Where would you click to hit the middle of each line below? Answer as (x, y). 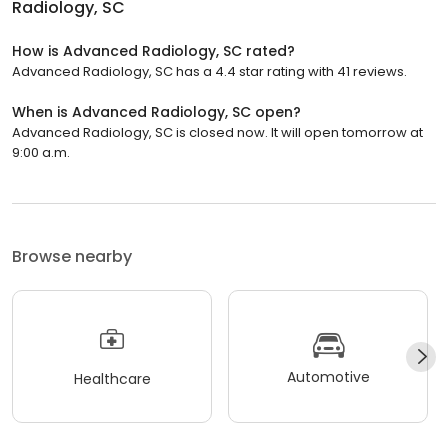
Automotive (328, 376)
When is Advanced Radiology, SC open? (156, 112)
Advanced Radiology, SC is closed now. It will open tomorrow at (217, 133)
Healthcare (112, 378)
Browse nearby (72, 257)
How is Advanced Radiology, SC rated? (153, 51)
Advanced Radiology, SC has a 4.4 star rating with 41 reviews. (209, 72)
